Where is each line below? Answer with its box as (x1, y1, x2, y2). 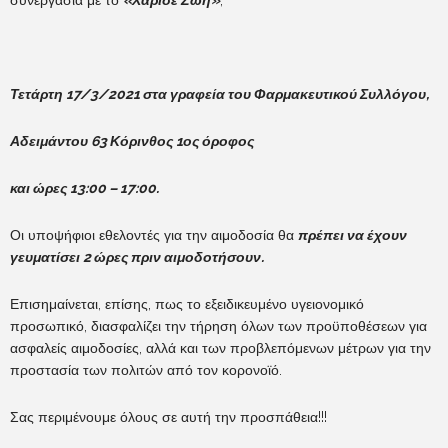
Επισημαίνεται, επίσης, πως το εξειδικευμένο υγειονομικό (10, 295, 364, 312)
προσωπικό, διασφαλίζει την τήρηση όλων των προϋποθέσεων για (10, 317, 427, 334)
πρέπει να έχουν (298, 226, 407, 243)
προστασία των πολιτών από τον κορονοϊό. (10, 361, 282, 378)
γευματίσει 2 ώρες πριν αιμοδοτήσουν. (10, 248, 264, 265)
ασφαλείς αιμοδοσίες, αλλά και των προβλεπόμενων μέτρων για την (10, 339, 431, 356)
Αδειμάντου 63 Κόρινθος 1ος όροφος (10, 132, 254, 149)
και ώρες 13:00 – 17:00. (10, 179, 159, 196)
